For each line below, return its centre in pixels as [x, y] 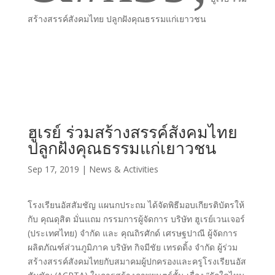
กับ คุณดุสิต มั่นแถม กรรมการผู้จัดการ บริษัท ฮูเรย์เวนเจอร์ [136, 219]
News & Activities [123, 169]
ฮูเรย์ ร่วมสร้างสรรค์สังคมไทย [132, 132]
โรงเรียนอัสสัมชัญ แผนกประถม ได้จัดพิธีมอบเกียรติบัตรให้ [136, 205]
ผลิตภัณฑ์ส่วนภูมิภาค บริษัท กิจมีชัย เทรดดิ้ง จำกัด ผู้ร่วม [132, 247]
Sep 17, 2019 [53, 169]
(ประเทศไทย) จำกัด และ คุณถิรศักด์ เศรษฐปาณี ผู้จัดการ [132, 233]
